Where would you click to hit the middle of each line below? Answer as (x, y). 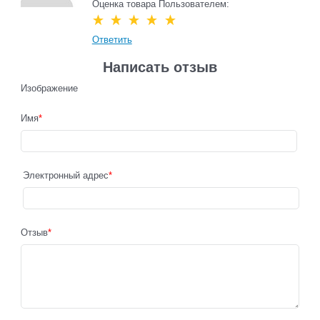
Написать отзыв (160, 67)
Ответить (112, 40)
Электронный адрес (65, 175)
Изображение (49, 88)
